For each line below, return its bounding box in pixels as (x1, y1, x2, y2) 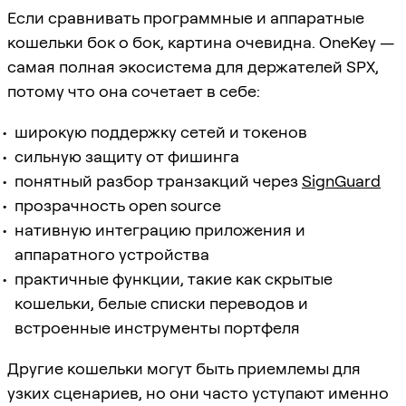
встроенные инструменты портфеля (14, 317, 300, 337)
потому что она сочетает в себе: (7, 81, 260, 101)
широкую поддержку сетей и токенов (14, 121, 307, 141)
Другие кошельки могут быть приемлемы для (7, 358, 361, 378)
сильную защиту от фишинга (14, 146, 239, 166)
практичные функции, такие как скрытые (14, 268, 333, 288)
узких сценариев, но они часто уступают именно (7, 382, 389, 402)
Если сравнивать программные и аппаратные (7, 7, 364, 27)
